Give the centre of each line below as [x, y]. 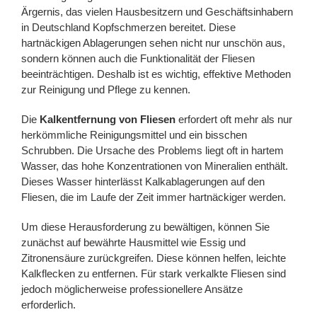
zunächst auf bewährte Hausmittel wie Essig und [133, 242]
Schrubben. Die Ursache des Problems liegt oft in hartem [152, 150]
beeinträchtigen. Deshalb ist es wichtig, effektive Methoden [156, 74]
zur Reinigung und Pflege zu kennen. [106, 89]
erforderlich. [48, 304]
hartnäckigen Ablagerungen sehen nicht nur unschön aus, [153, 42]
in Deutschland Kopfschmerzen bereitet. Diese [128, 27]
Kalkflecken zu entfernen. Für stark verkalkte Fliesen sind [154, 273]
